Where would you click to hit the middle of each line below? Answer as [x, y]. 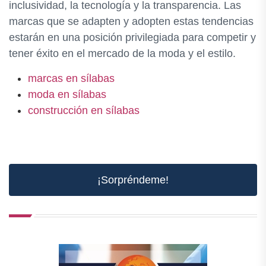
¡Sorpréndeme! [133, 180]
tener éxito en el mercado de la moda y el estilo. [122, 53]
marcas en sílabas [71, 78]
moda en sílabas [67, 94]
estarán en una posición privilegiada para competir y [132, 37]
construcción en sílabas [84, 110]
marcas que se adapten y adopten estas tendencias [131, 21]
